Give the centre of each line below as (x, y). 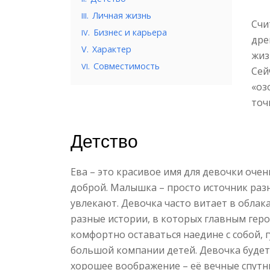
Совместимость (127, 66)
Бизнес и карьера (130, 32)
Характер (112, 49)
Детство (104, 141)
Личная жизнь (122, 15)
